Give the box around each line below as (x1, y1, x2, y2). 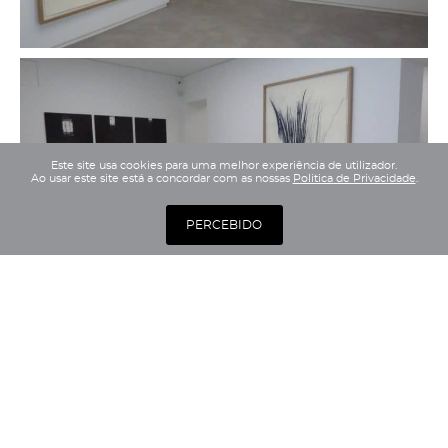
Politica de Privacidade (292, 173, 416, 184)
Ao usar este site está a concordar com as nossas (30, 173, 293, 184)
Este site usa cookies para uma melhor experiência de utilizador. (51, 160, 397, 171)
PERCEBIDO (186, 219, 262, 231)
